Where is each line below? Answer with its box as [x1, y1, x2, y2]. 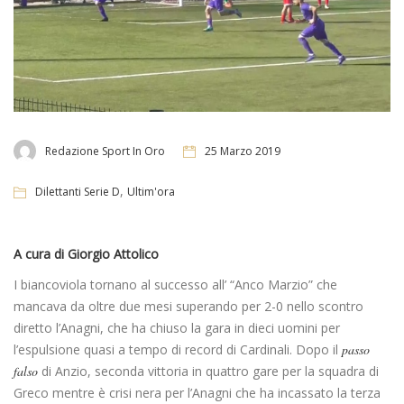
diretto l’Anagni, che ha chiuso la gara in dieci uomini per [14, 319, 340, 337]
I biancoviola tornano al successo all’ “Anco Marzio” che [14, 276, 337, 294]
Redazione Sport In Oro [45, 142, 165, 159]
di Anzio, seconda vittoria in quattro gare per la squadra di [38, 363, 379, 381]
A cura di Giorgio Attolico [14, 245, 159, 263]
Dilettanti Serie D [35, 184, 120, 200]
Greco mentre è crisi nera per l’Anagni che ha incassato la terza [14, 384, 381, 402]
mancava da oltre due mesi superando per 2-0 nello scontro [14, 298, 363, 316]
